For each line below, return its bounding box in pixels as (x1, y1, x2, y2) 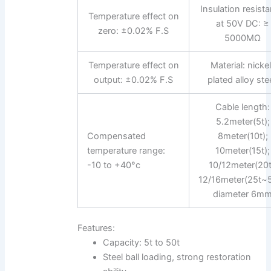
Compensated (87, 130, 146, 142)
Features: (77, 223, 116, 234)
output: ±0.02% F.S (94, 74, 174, 85)
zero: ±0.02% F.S (98, 25, 169, 36)
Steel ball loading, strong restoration (102, 252, 251, 263)
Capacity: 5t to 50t (102, 237, 180, 249)
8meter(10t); (217, 130, 268, 142)
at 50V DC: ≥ (216, 18, 270, 29)
